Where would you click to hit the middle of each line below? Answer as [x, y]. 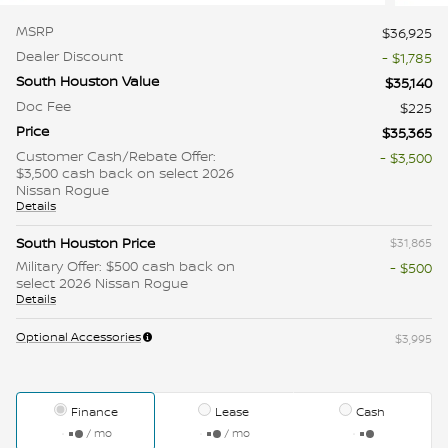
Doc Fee [43, 106]
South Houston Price [85, 243]
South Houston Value [87, 81]
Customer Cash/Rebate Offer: [116, 156]
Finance [94, 412]
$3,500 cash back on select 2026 [125, 173]
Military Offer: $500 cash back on [125, 266]
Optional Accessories [78, 337]
